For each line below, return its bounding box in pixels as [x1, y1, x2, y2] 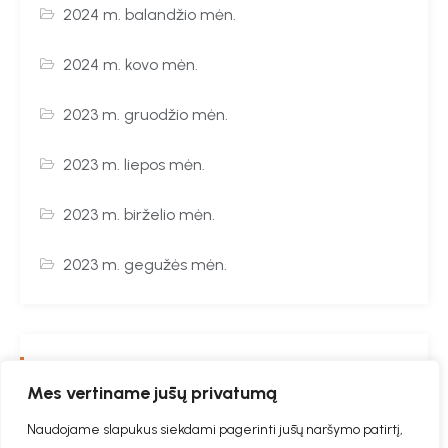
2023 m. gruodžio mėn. [63, 104, 229, 124]
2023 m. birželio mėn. [63, 204, 216, 224]
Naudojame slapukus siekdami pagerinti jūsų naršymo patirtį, [27, 421, 403, 438]
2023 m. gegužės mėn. [63, 254, 228, 274]
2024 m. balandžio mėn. [63, 4, 237, 24]
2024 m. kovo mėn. [63, 54, 199, 74]
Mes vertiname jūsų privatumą [27, 382, 277, 404]
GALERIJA [40, 354, 119, 384]
